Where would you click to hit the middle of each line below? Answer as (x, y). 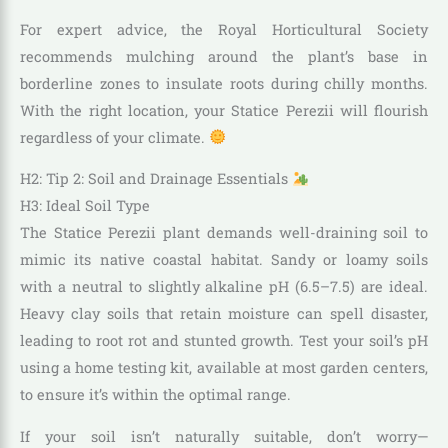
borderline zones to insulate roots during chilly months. (224, 83)
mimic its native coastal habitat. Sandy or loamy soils (224, 260)
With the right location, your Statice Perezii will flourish (224, 110)
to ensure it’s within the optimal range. (155, 395)
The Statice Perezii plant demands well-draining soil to (224, 233)
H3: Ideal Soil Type (85, 206)
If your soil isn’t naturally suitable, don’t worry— (224, 436)
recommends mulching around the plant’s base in (224, 56)
